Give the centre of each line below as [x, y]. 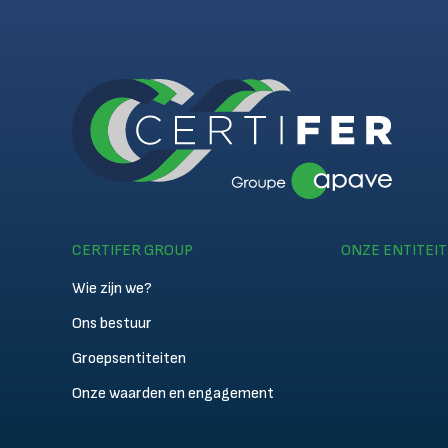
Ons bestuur [112, 323]
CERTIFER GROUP [132, 250]
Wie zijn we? [112, 288]
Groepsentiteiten [129, 358]
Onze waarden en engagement [173, 393]
